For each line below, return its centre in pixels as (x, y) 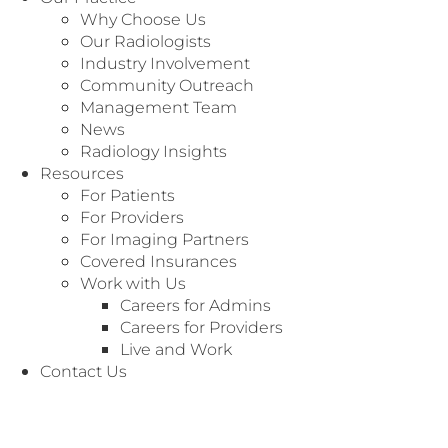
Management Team (158, 106)
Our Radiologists (145, 40)
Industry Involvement (165, 62)
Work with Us (133, 282)
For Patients (127, 194)
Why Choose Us (143, 18)
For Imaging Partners (164, 238)
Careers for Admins (195, 304)
